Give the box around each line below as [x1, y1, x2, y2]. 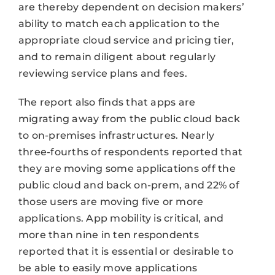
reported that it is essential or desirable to [18, 245, 233, 257]
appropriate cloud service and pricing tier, [18, 34, 234, 46]
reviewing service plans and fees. [18, 67, 187, 79]
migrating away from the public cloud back [18, 112, 240, 125]
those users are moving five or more [18, 195, 204, 207]
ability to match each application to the [18, 17, 220, 29]
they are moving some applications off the [18, 162, 236, 174]
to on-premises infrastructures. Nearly [18, 129, 215, 141]
